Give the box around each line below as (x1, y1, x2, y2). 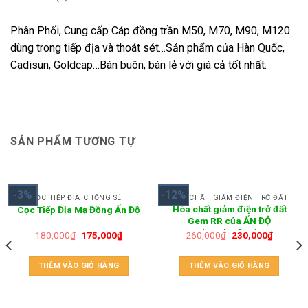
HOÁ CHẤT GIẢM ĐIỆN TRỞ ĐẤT (170, 193, 289, 201)
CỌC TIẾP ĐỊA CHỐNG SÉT (30, 193, 127, 201)
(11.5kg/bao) (200, 227, 258, 239)
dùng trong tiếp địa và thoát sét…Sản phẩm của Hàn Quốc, (10, 41, 285, 55)
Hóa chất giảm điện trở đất (172, 203, 287, 215)
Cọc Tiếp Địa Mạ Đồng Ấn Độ (17, 203, 140, 215)
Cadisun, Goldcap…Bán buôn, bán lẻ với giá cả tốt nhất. (10, 58, 267, 72)
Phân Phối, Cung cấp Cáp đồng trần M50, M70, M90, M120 (10, 24, 290, 38)
